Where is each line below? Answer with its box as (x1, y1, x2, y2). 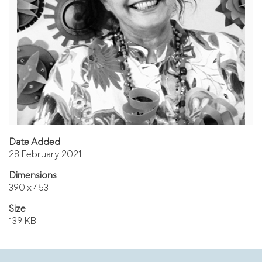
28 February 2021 (9, 151, 82, 160)
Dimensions (9, 172, 57, 181)
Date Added (9, 139, 60, 147)
